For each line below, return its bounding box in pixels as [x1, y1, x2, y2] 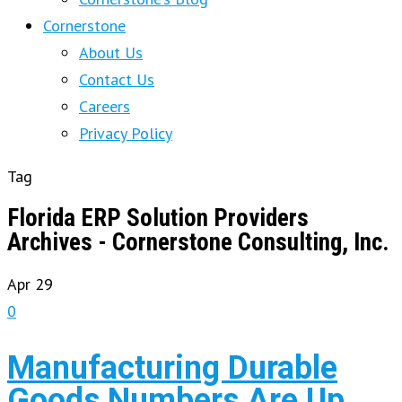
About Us [79, 42, 143, 63]
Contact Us [79, 69, 154, 90]
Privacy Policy [79, 123, 172, 144]
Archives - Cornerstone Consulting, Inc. [7, 228, 389, 258]
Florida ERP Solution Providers [7, 204, 309, 233]
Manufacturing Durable [7, 349, 337, 388]
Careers [79, 96, 130, 117]
